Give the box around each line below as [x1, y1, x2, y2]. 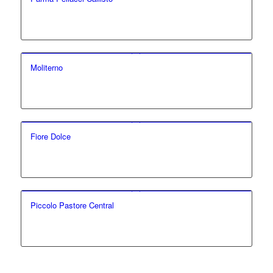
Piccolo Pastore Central [30, 199, 114, 211]
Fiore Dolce [30, 130, 71, 143]
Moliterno [30, 62, 63, 74]
